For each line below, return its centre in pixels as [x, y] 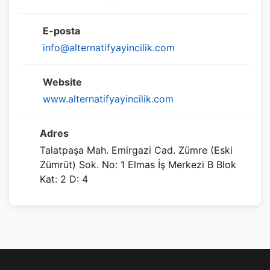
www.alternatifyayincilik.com [108, 99]
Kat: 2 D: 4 [64, 179]
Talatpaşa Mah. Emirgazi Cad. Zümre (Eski [137, 150]
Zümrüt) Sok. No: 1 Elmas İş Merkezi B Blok [138, 165]
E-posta [61, 31]
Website [62, 82]
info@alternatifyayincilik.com [109, 48]
